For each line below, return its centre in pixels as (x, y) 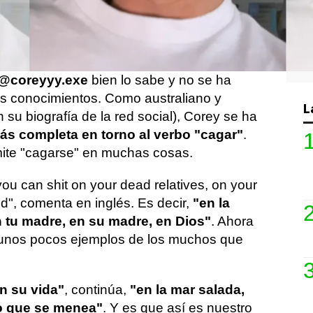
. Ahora (232, 221)
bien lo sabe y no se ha (160, 80)
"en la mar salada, (187, 290)
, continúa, (97, 290)
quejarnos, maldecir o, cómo (160, 30)
